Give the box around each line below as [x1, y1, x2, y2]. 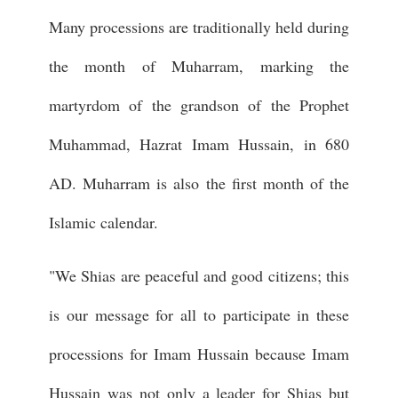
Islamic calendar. [49, 211, 163, 233]
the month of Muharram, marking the [49, 55, 349, 76]
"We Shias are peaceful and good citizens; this [49, 265, 349, 286]
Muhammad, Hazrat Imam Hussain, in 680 [49, 133, 349, 155]
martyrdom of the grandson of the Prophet [49, 94, 349, 115]
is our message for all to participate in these [49, 304, 349, 325]
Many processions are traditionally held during [49, 16, 349, 37]
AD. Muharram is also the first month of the [49, 172, 349, 194]
